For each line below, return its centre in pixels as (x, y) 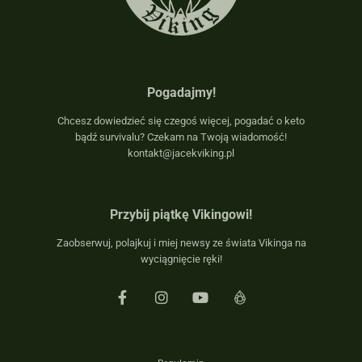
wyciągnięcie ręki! (181, 259)
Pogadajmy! (181, 92)
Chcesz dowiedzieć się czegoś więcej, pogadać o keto (181, 121)
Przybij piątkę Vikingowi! (181, 214)
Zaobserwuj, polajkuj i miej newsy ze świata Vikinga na (181, 242)
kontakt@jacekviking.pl (181, 154)
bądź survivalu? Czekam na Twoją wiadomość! (181, 137)
